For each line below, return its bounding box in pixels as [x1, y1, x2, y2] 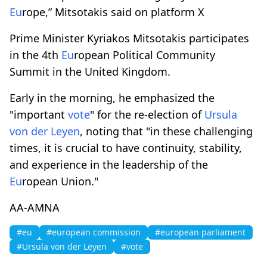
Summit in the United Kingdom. [10, 64, 170, 79]
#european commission [46, 226, 141, 238]
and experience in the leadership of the [10, 157, 208, 172]
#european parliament [155, 226, 246, 238]
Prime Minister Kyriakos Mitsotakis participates [10, 30, 249, 45]
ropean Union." [22, 173, 98, 188]
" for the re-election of [90, 107, 204, 122]
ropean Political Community [74, 47, 215, 62]
